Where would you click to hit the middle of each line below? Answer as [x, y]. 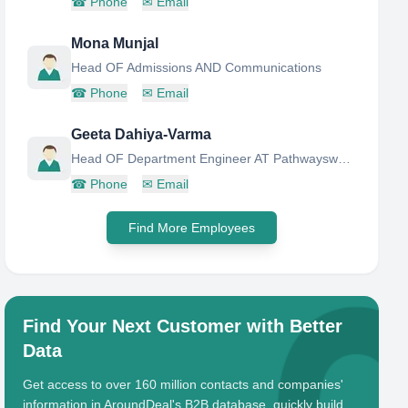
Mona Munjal [115, 43]
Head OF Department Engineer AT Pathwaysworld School [345, 158]
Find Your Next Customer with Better [183, 326]
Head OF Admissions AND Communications [197, 67]
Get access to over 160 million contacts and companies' [184, 384]
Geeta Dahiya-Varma [142, 134]
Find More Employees [192, 228]
